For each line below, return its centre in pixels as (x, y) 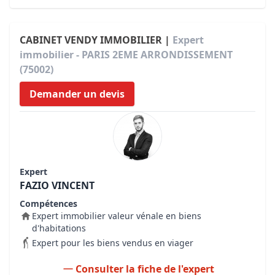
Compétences (48, 203)
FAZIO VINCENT (57, 185)
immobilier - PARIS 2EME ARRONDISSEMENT (126, 55)
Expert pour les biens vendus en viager (113, 243)
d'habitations (59, 228)
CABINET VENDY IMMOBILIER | (96, 40)
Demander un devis (77, 94)
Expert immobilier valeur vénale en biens (117, 216)
